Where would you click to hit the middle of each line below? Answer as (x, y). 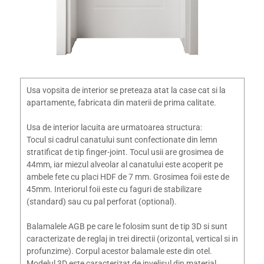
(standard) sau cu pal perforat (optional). (101, 202)
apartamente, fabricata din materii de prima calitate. (121, 103)
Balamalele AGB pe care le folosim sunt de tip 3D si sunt (127, 227)
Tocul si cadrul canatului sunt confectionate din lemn (122, 140)
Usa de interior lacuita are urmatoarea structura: (114, 128)
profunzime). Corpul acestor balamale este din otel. (119, 251)
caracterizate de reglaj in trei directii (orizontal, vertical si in (132, 239)
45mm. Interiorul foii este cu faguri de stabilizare (114, 189)
